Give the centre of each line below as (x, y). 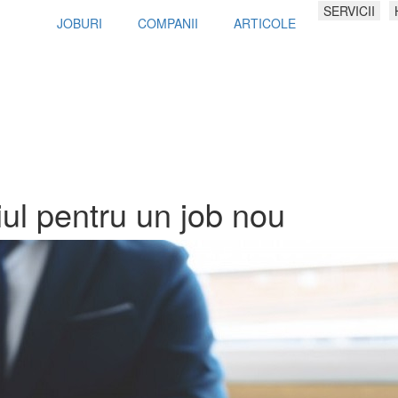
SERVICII (349, 11)
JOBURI (80, 23)
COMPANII (168, 23)
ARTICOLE (265, 23)
